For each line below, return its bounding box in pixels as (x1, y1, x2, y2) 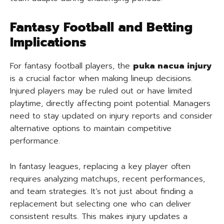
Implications (10, 33, 86, 52)
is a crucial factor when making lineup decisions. (10, 72, 192, 84)
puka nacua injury (133, 60, 211, 72)
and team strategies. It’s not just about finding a (10, 185, 193, 197)
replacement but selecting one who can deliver (10, 198, 191, 210)
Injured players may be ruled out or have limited (10, 85, 192, 97)
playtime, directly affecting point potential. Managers (10, 97, 210, 109)
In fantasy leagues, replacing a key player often (10, 160, 190, 172)
